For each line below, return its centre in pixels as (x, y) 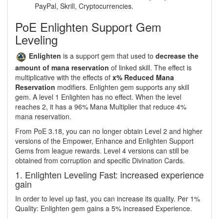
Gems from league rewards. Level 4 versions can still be (102, 151)
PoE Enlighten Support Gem (88, 27)
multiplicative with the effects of (64, 77)
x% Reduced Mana (143, 77)
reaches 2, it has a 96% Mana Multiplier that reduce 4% (101, 107)
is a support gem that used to (108, 56)
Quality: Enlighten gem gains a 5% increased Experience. (104, 208)
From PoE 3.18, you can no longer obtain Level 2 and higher (109, 131)
